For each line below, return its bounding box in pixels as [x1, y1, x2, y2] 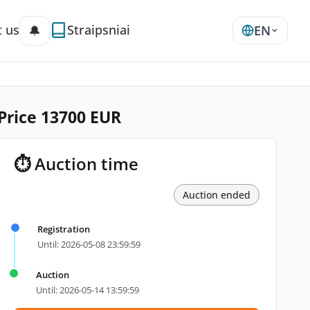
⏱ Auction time [13, 152, 138, 175]
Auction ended [182, 188, 250, 201]
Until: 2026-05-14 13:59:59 [35, 284, 139, 296]
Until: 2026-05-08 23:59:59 [37, 238, 140, 250]
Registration [37, 223, 90, 235]
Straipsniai [67, 21, 130, 38]
